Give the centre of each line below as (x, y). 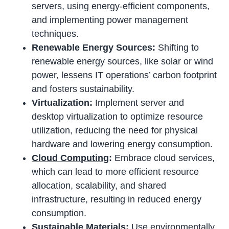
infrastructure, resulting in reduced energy (117, 200)
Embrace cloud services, (164, 158)
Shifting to (177, 48)
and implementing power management (110, 20)
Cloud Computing (71, 158)
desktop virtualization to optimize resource (118, 117)
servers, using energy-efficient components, (121, 6)
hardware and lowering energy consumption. (122, 144)
